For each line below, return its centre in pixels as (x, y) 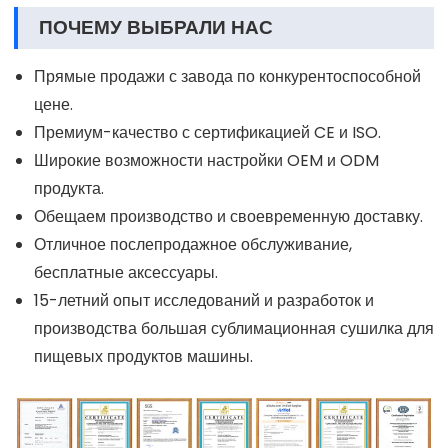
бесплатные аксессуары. (126, 273)
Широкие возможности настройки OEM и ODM (206, 161)
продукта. (69, 189)
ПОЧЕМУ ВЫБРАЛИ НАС (156, 28)
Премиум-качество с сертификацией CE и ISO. (207, 133)
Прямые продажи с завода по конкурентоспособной (227, 77)
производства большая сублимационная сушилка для (234, 329)
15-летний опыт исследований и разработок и (204, 301)
